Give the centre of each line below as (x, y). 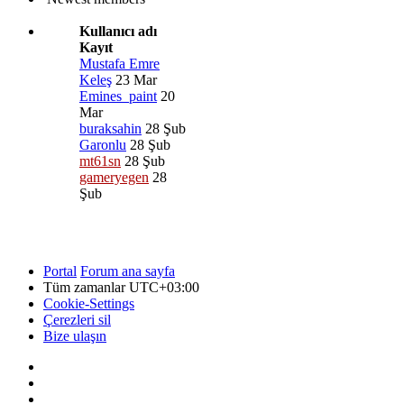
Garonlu (103, 144)
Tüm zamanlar (86, 287)
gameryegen (114, 177)
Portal (60, 271)
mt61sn (100, 161)
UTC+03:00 (164, 287)
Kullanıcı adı (118, 31)
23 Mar (136, 79)
